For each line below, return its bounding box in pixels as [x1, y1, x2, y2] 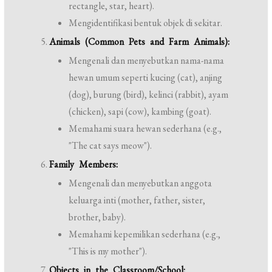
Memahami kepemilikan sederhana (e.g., [69, 228, 221, 240]
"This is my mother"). [69, 245, 148, 257]
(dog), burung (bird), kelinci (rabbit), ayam [69, 88, 229, 101]
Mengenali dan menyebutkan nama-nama [69, 54, 225, 67]
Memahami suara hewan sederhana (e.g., [69, 122, 222, 135]
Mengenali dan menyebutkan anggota [69, 177, 212, 189]
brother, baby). [69, 211, 126, 223]
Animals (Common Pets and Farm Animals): [49, 35, 230, 48]
